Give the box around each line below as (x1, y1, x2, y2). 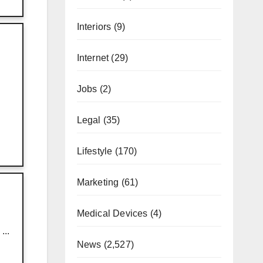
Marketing (76, 177, 119, 187)
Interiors (76, 21, 112, 32)
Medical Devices (76, 208, 148, 218)
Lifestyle (76, 146, 113, 156)
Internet (76, 52, 109, 63)
